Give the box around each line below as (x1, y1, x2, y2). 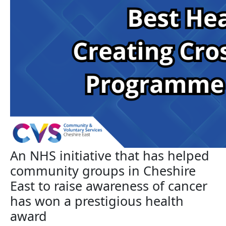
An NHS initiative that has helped (10, 147, 209, 164)
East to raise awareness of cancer (10, 177, 207, 194)
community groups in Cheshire (10, 162, 196, 179)
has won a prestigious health (10, 192, 184, 209)
